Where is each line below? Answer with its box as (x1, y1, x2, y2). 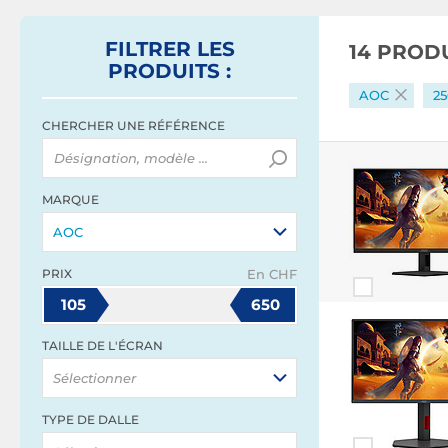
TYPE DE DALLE (42, 412, 139, 427)
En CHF (247, 266, 297, 282)
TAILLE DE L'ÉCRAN (42, 338, 163, 353)
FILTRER (104, 37, 197, 61)
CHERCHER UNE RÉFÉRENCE (42, 118, 225, 133)
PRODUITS (108, 59, 220, 83)
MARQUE (42, 192, 99, 207)
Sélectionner (53, 370, 136, 386)
